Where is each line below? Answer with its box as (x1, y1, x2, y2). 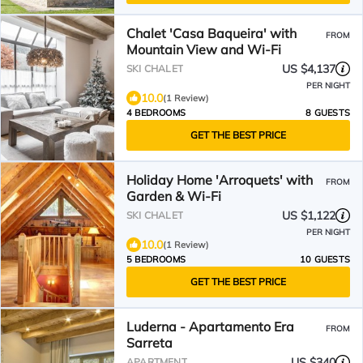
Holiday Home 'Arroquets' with (126, 172, 313, 188)
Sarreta (126, 335, 173, 351)
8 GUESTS (305, 107, 350, 118)
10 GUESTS (300, 254, 350, 265)
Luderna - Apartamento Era (126, 318, 294, 335)
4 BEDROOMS (126, 107, 186, 118)
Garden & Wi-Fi (126, 188, 221, 204)
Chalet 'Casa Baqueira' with (126, 25, 297, 41)
